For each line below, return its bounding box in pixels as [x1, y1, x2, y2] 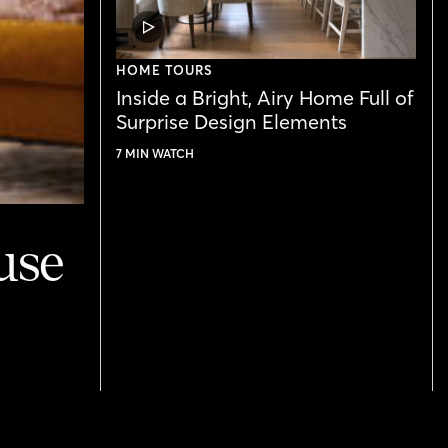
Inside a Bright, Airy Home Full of [116, 85, 414, 110]
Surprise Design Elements [116, 109, 347, 134]
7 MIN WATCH [116, 146, 194, 161]
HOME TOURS [116, 62, 214, 78]
